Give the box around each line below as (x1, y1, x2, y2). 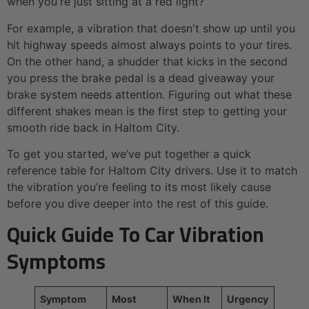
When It (172, 293, 211, 306)
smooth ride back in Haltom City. (7, 120, 179, 134)
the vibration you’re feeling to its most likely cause (7, 180, 271, 195)
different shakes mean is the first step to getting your (7, 103, 287, 118)
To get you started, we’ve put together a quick (7, 147, 251, 161)
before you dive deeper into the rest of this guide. (7, 197, 268, 211)
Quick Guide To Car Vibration (7, 215, 264, 255)
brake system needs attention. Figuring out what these (7, 87, 292, 101)
